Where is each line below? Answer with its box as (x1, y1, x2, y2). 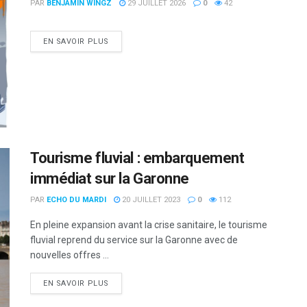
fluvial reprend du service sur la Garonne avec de (30, 234, 238, 246)
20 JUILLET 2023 (120, 195, 180, 205)
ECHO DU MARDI (47, 195, 106, 205)
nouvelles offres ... (30, 249, 109, 261)
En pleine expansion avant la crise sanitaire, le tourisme (30, 219, 267, 231)
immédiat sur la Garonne (30, 170, 189, 188)
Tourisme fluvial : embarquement (30, 149, 245, 167)
